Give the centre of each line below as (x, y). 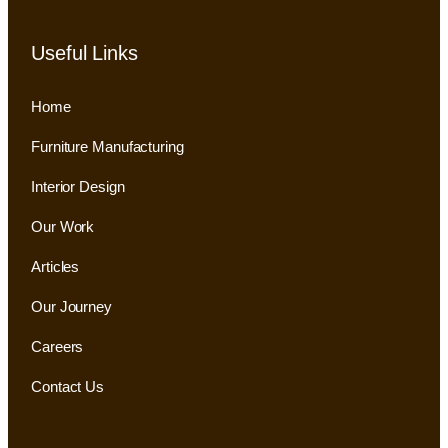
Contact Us (67, 386)
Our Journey (71, 306)
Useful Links (84, 52)
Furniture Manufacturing (107, 146)
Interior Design (78, 186)
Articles (55, 266)
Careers (57, 346)
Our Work (63, 226)
